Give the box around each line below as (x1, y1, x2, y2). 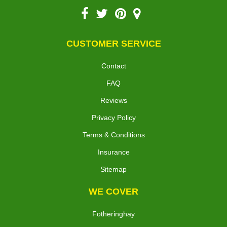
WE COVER (89, 186, 138, 197)
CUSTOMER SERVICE (66, 39, 161, 49)
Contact (101, 62, 126, 70)
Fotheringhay (92, 210, 135, 218)
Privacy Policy (91, 113, 136, 122)
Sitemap (100, 165, 127, 174)
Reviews (100, 96, 127, 105)
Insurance (97, 148, 130, 157)
